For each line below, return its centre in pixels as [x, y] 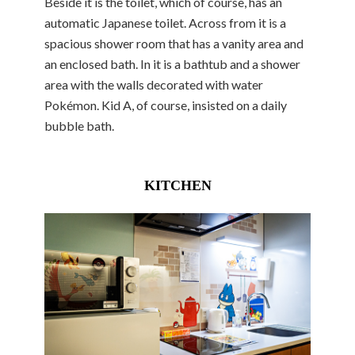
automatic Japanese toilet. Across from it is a [165, 22]
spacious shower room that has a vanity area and [174, 43]
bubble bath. [79, 125]
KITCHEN [177, 185]
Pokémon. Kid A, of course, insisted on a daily [166, 105]
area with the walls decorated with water [154, 84]
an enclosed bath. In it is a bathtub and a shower [172, 63]
